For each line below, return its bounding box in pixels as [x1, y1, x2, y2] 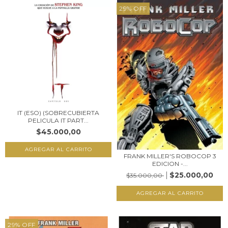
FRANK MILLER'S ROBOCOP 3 [123, 152, 216, 160]
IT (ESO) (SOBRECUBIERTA [17, 108, 99, 117]
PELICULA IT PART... [28, 116, 89, 124]
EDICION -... [152, 160, 188, 168]
